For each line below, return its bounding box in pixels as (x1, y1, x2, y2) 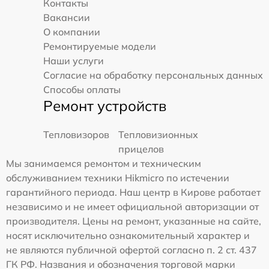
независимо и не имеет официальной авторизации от (6, 200, 259, 213)
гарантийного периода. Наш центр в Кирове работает (6, 186, 261, 198)
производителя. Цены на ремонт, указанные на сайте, (6, 214, 261, 227)
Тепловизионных (118, 128, 198, 141)
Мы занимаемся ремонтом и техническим (6, 157, 201, 169)
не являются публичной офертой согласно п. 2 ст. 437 (6, 243, 257, 256)
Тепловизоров (43, 128, 109, 141)
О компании (43, 25, 100, 38)
